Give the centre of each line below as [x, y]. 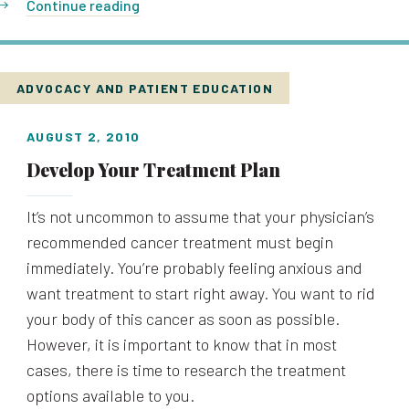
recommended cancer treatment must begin [180, 242]
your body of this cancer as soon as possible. [183, 319]
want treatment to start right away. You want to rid [201, 293]
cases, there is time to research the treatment [186, 370]
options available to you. [110, 395]
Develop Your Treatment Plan [153, 169]
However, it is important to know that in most [182, 344]
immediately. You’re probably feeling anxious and [194, 267]
